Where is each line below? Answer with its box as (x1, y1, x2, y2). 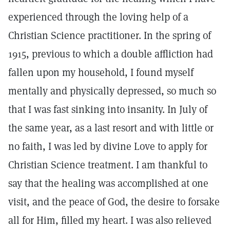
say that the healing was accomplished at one (8, 177, 208, 190)
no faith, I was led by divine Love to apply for (8, 140, 207, 153)
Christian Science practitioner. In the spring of (8, 29, 211, 42)
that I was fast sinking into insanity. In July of (8, 103, 207, 116)
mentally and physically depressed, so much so (8, 84, 216, 98)
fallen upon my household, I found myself (8, 66, 194, 79)
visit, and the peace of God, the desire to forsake (8, 195, 220, 208)
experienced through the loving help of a (8, 10, 188, 24)
